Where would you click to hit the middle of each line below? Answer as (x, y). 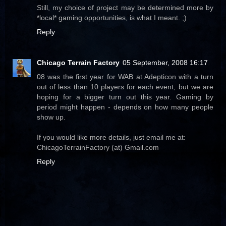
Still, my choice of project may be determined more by (125, 7)
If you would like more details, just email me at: (111, 137)
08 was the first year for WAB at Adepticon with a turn (125, 77)
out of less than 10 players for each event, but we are (125, 87)
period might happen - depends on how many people (125, 107)
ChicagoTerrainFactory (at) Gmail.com (98, 148)
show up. (51, 117)
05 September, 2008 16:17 (165, 63)
